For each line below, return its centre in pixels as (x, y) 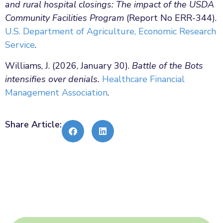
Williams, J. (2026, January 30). (68, 65)
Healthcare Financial (143, 79)
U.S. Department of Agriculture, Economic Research (111, 32)
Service (20, 45)
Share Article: (33, 125)
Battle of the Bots (167, 65)
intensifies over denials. (54, 79)
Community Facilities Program (64, 18)
